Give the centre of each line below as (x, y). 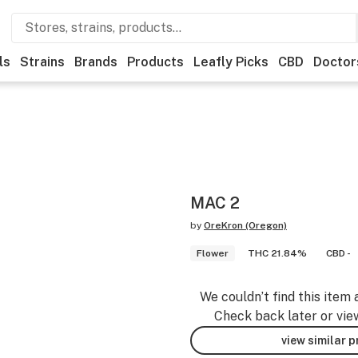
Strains (42, 62)
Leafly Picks (231, 62)
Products (155, 62)
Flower (213, 253)
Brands (96, 62)
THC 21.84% (277, 253)
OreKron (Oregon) (245, 225)
